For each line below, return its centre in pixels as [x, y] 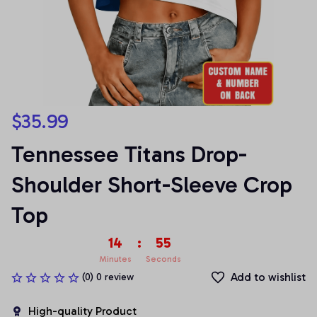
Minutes [115, 259]
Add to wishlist [268, 277]
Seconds [163, 259]
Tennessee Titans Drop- [129, 154]
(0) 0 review [108, 277]
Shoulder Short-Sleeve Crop [152, 185]
